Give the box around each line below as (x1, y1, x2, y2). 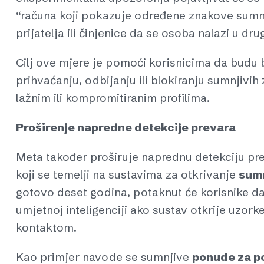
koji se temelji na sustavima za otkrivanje (16, 167, 239, 182)
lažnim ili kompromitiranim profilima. (16, 91, 210, 105)
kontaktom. (16, 220, 77, 235)
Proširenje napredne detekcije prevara (16, 120, 236, 135)
